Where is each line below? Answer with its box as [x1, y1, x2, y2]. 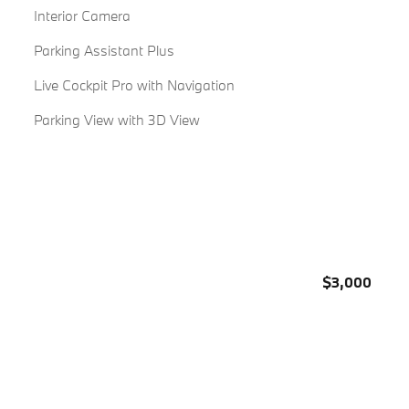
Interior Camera [33, 6, 131, 26]
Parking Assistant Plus [33, 41, 174, 60]
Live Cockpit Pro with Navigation [33, 76, 235, 95]
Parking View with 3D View [33, 110, 200, 130]
